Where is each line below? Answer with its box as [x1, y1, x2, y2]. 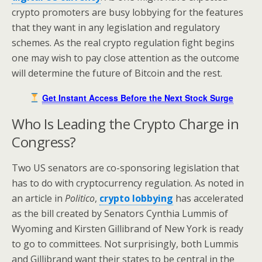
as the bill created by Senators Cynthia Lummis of [12, 207, 228, 220]
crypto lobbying [99, 192, 173, 205]
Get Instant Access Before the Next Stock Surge [42, 92, 233, 104]
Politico [65, 192, 95, 205]
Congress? [12, 132, 76, 151]
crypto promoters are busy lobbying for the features [12, 6, 243, 19]
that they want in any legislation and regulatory [12, 21, 220, 34]
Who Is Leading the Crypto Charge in [12, 114, 239, 133]
